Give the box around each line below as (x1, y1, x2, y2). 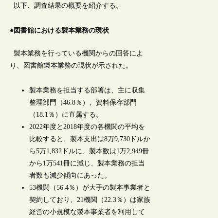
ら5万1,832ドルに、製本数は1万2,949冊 (29, 147, 149, 155)
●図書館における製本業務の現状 (10, 26, 109, 34)
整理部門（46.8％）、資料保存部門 (29, 98, 137, 106)
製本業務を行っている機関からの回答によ (10, 50, 144, 57)
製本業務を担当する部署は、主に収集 (29, 86, 145, 94)
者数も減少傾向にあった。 (29, 171, 111, 179)
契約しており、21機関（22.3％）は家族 (29, 196, 151, 203)
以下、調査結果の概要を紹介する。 (10, 2, 123, 10)
